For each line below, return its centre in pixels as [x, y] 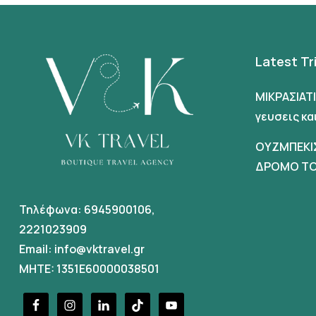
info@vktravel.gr [99, 249]
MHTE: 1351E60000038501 [89, 269]
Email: [37, 249]
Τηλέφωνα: [51, 209]
